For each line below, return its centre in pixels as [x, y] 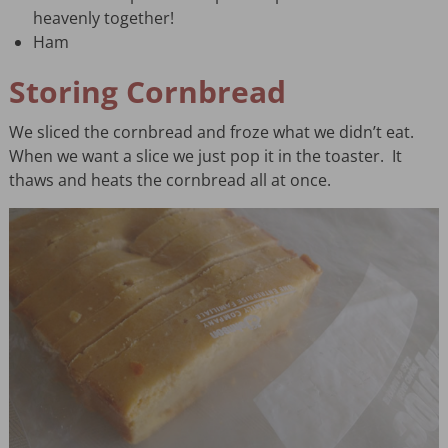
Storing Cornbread [147, 92]
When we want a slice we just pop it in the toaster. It [205, 156]
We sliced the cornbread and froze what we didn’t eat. [213, 132]
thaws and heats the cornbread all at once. [169, 180]
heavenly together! [103, 18]
